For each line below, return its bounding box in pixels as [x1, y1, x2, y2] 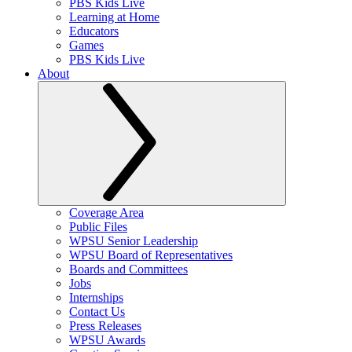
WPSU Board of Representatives [69, 248, 233, 262]
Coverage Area [69, 206, 144, 219]
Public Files [69, 220, 127, 233]
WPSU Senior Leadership [69, 234, 198, 247]
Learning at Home [69, 10, 159, 24]
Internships [69, 291, 123, 304]
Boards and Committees [69, 262, 188, 276]
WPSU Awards [69, 333, 145, 346]
